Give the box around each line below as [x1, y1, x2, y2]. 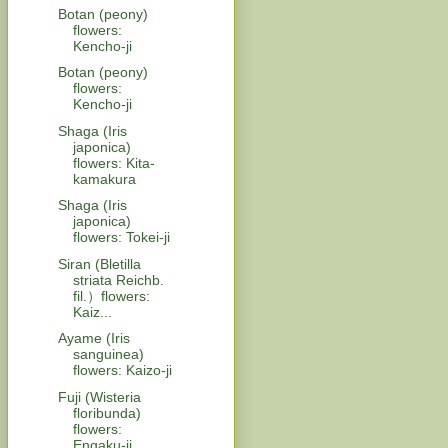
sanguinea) [72, 346, 144, 363]
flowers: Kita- [72, 154, 155, 171]
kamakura [72, 170, 136, 187]
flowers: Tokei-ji [72, 229, 170, 246]
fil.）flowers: [72, 287, 150, 304]
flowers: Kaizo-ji [72, 362, 172, 379]
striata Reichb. [72, 271, 164, 288]
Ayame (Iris [57, 330, 130, 347]
